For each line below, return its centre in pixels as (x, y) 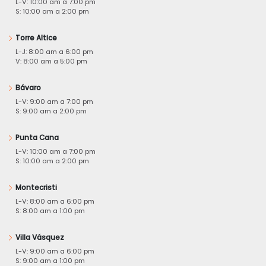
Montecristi (36, 187)
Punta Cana (37, 137)
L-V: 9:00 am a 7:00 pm (54, 101)
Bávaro (28, 88)
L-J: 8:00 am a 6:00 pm (54, 51)
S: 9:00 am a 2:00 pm (51, 111)
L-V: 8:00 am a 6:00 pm (55, 201)
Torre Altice (36, 38)
